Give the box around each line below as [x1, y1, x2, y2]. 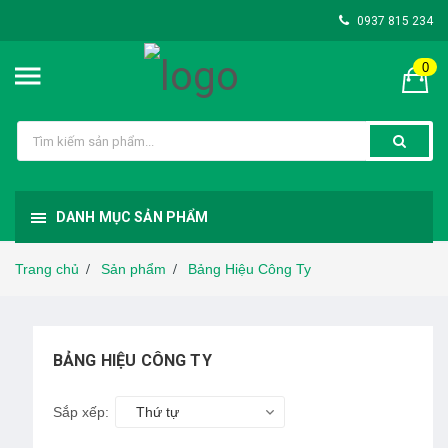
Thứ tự [136, 404, 179, 421]
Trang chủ [15, 261, 79, 278]
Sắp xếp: [53, 404, 109, 421]
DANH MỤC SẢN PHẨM [56, 209, 209, 226]
